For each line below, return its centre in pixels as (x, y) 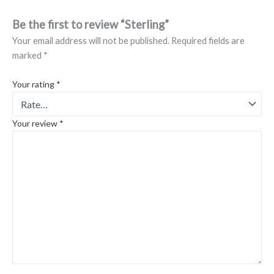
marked (28, 56)
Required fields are (208, 41)
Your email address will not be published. (91, 41)
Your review (36, 124)
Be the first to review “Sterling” (91, 25)
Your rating (34, 84)
